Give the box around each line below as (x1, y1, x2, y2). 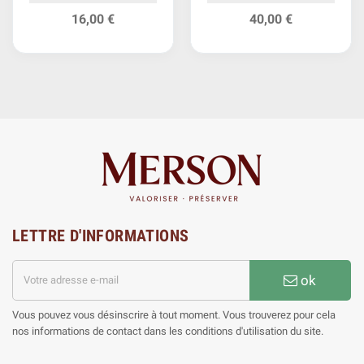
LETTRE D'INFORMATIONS (12, 225, 189, 245)
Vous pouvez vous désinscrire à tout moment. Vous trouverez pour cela (12, 308, 336, 321)
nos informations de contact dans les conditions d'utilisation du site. (12, 324, 323, 337)
